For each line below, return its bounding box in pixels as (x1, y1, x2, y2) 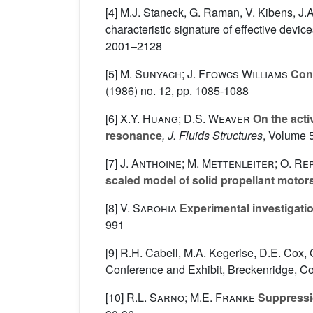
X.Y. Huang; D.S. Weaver (120, 110, 250, 127)
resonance (105, 127, 162, 144)
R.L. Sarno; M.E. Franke (126, 289, 255, 306)
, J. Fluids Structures (162, 127, 263, 144)
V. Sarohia (120, 200, 177, 217)
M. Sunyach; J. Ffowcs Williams (120, 66, 288, 82)
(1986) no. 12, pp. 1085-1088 (105, 82, 249, 99)
